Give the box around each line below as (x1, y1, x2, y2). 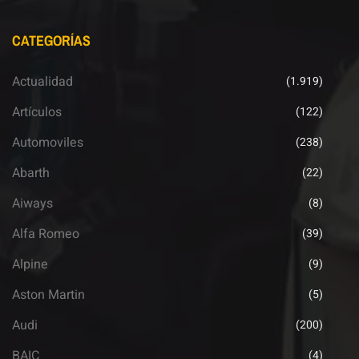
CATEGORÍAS (12, 30, 91, 51)
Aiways (12, 194, 53, 214)
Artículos (12, 103, 62, 123)
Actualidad (12, 72, 73, 92)
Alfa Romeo (12, 224, 79, 244)
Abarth (12, 163, 50, 184)
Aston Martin (12, 285, 85, 305)
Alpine (12, 255, 48, 275)
